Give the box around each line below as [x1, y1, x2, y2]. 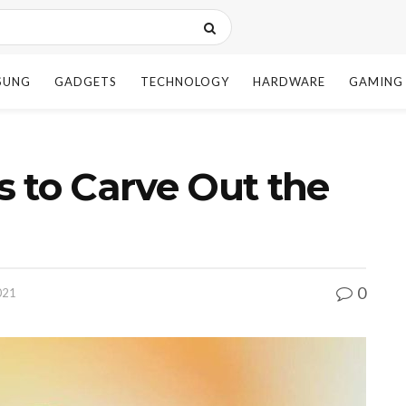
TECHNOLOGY [140, 74, 229, 89]
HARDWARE [253, 74, 325, 89]
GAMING [349, 74, 403, 89]
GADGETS [54, 74, 117, 89]
